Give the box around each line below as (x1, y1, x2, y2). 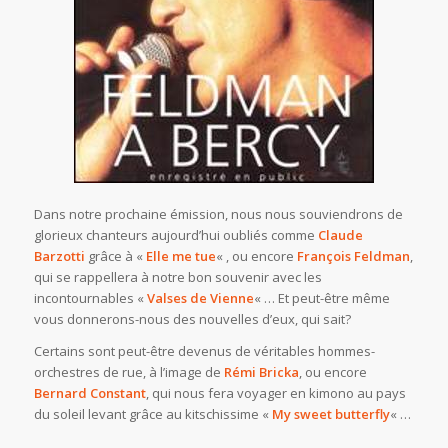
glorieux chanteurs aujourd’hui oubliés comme (33, 226, 318, 245)
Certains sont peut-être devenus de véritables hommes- (33, 342, 375, 361)
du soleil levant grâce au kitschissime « (33, 405, 272, 424)
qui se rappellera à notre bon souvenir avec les (33, 268, 322, 287)
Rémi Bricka (223, 363, 299, 382)
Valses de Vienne (146, 289, 254, 308)
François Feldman (296, 247, 410, 266)
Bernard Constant (33, 384, 146, 403)
